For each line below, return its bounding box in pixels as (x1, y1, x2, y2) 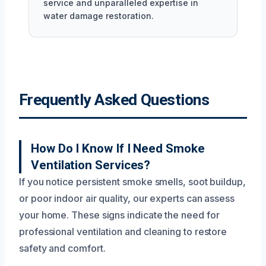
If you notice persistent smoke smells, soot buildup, (19, 175, 246, 188)
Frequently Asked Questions (19, 90, 210, 109)
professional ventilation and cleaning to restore (19, 225, 227, 237)
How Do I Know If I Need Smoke (31, 141, 205, 156)
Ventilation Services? (31, 157, 151, 172)
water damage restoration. (43, 10, 154, 21)
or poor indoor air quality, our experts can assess (19, 192, 235, 204)
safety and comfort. (19, 242, 106, 254)
